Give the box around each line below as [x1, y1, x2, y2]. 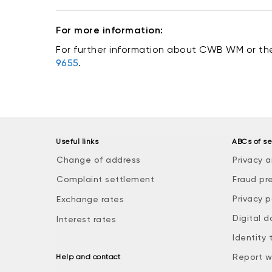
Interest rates [56, 214, 116, 224]
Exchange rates [56, 194, 124, 204]
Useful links [56, 137, 98, 146]
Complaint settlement [56, 174, 154, 184]
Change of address [56, 155, 141, 165]
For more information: [56, 24, 163, 36]
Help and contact [56, 253, 120, 261]
